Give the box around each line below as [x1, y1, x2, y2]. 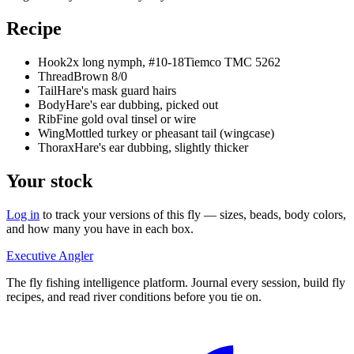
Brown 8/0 [73, 69, 127, 83]
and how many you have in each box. [6, 221, 194, 235]
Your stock [6, 170, 92, 191]
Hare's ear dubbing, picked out [66, 97, 218, 111]
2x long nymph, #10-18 [66, 55, 184, 69]
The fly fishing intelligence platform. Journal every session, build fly [6, 275, 345, 289]
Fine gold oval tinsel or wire [56, 111, 196, 126]
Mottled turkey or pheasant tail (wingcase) [65, 126, 274, 140]
